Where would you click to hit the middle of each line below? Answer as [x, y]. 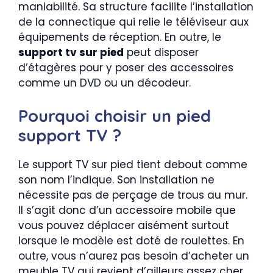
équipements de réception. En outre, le [120, 37]
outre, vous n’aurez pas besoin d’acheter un [134, 256]
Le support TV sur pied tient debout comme [133, 165]
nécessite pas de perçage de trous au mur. [133, 195]
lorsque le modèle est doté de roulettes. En [131, 241]
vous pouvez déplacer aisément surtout [124, 225]
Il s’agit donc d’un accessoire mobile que [127, 210]
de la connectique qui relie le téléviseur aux [133, 22]
